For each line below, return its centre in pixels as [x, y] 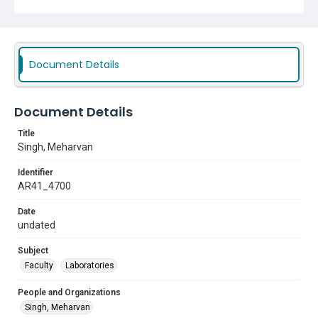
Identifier [35, 172]
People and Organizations [69, 292]
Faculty [39, 265]
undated [37, 225]
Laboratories [90, 265]
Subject [33, 251]
